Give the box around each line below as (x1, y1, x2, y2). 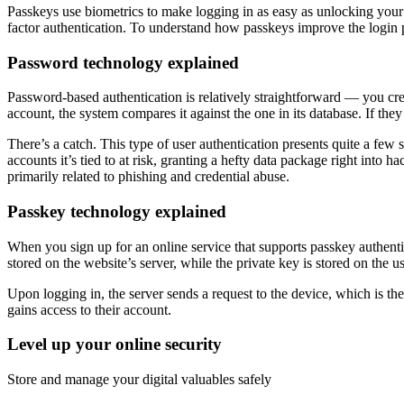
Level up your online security (7, 335, 222, 354)
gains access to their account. (7, 301, 171, 317)
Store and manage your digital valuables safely (7, 372, 271, 388)
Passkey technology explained (7, 201, 226, 221)
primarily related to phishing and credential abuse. (7, 169, 289, 185)
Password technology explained (7, 52, 239, 72)
